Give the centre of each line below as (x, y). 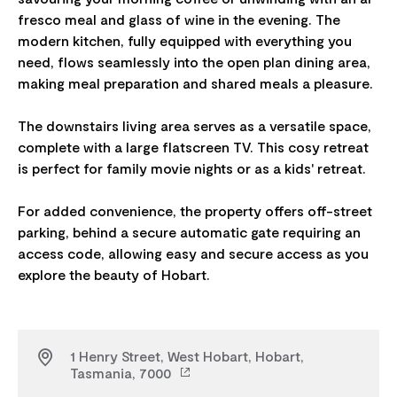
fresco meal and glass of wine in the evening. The (179, 19)
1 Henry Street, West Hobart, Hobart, (187, 356)
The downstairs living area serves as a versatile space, (195, 126)
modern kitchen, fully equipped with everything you (185, 41)
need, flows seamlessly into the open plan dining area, (194, 62)
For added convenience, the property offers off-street (195, 211)
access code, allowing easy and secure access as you (193, 253)
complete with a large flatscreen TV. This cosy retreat (193, 147)
